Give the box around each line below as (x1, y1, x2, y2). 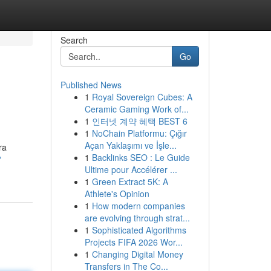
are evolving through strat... (84, 212, 190, 224)
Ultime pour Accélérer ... (84, 163, 177, 175)
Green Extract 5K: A (91, 175, 168, 188)
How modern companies (91, 200, 185, 212)
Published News (60, 79, 122, 91)
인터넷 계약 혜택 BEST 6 (91, 115, 188, 127)
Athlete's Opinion (84, 188, 149, 200)
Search (60, 34, 88, 46)
